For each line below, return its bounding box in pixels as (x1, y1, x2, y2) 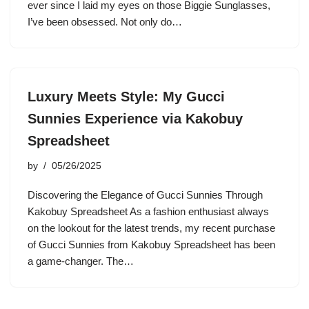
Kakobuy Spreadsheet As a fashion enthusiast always (28, 206, 269, 217)
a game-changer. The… (28, 255, 137, 267)
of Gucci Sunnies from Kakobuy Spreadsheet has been (28, 239, 275, 250)
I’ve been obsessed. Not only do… (28, 16, 185, 28)
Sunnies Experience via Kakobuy (28, 111, 243, 126)
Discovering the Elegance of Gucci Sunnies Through (28, 189, 263, 201)
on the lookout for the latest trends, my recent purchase (28, 222, 275, 234)
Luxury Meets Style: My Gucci (28, 89, 225, 104)
